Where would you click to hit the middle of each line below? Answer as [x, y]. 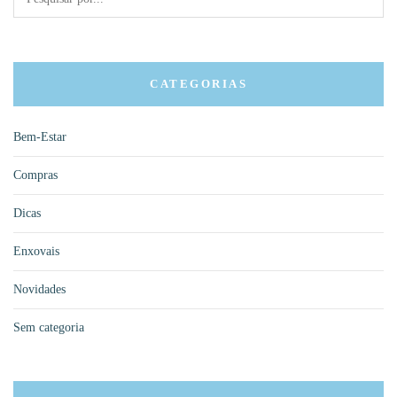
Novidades [39, 289]
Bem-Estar [40, 136]
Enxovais [36, 251]
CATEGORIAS [198, 83]
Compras [35, 175]
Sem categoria [49, 327]
